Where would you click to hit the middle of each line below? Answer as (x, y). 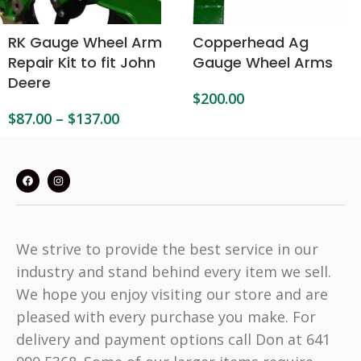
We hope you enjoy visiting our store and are (172, 294)
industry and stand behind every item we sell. (174, 271)
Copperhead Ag (251, 42)
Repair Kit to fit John (82, 62)
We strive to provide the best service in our (167, 249)
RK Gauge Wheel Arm (85, 42)
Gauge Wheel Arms (263, 62)
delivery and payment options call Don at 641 (173, 339)
